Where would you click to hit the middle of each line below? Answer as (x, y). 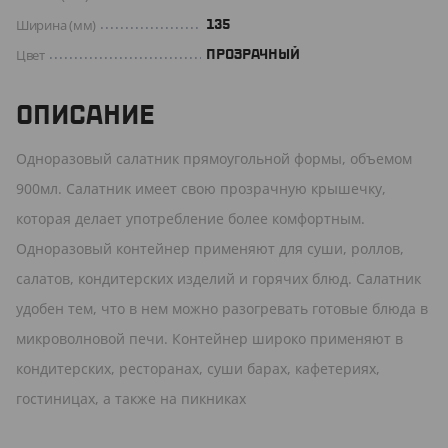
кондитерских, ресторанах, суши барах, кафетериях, (198, 368)
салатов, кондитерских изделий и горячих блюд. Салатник (218, 278)
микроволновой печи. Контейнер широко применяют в (209, 338)
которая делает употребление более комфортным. (190, 218)
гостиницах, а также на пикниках (131, 398)
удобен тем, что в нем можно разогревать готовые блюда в (222, 308)
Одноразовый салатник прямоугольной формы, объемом (214, 158)
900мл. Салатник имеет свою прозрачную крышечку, (201, 188)
